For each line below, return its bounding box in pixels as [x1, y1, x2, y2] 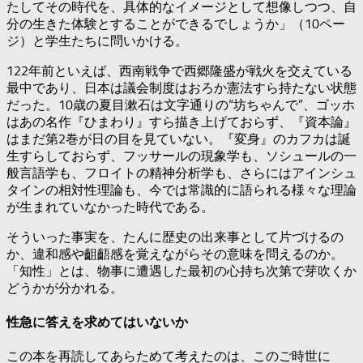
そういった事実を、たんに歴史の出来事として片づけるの [6, 228, 344, 245]
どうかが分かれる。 [6, 280, 123, 296]
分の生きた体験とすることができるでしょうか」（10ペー [6, 15, 345, 32]
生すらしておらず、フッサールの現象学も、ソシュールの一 [6, 147, 357, 164]
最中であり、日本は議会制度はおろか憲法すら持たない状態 [6, 79, 357, 96]
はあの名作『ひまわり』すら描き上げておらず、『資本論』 [6, 113, 357, 130]
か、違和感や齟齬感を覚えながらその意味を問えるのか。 [6, 246, 344, 262]
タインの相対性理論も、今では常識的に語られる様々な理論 [6, 181, 357, 198]
